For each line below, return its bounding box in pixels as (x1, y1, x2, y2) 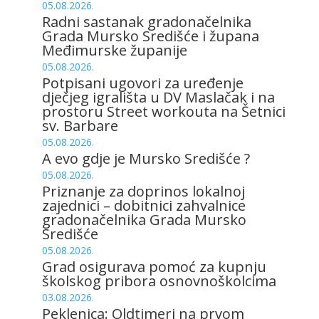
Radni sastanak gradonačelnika (41, 12, 251, 32)
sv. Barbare (41, 116, 118, 136)
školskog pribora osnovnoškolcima (41, 271, 276, 291)
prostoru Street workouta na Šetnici (41, 102, 286, 122)
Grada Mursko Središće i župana (41, 26, 259, 46)
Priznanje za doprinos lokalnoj (41, 182, 245, 202)
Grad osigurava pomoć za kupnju (41, 257, 266, 277)
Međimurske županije (41, 41, 187, 61)
